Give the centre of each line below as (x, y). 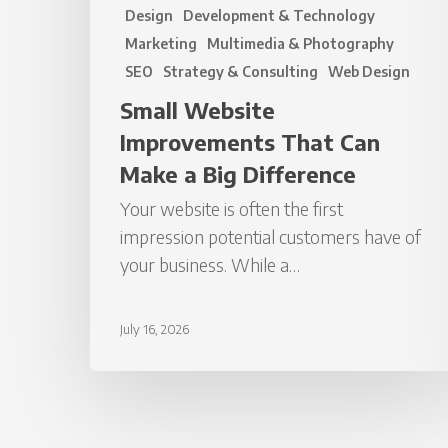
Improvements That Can (250, 142)
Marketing (161, 44)
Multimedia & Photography (300, 44)
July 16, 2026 (154, 329)
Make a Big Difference (238, 174)
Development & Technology (279, 16)
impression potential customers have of (270, 237)
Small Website (197, 110)
